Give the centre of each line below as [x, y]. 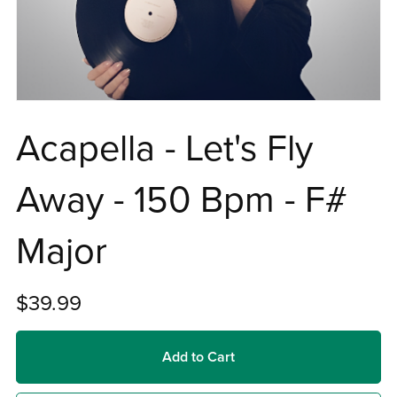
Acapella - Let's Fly [164, 149]
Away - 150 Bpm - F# [181, 201]
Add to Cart [198, 357]
